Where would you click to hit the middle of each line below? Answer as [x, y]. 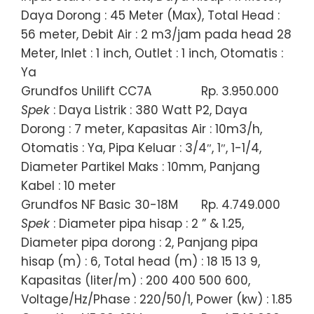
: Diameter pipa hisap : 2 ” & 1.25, [147, 223]
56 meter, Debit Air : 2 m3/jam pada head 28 [156, 34]
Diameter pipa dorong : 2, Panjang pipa [139, 242]
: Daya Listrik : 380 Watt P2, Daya [149, 110]
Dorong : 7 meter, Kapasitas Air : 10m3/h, [142, 129]
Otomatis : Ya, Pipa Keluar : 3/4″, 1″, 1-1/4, [141, 148]
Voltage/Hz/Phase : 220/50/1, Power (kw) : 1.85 [157, 299]
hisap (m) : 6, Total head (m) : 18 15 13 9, [141, 261]
